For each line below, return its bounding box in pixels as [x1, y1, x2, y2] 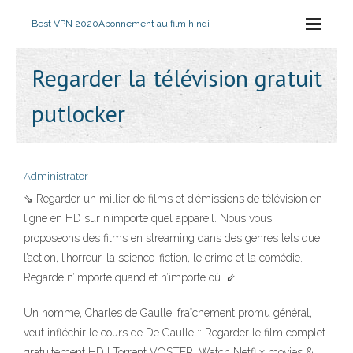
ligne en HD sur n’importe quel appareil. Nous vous [24, 212, 272, 225]
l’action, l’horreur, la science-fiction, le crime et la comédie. [24, 251, 303, 264]
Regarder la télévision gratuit [32, 62, 322, 93]
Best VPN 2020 [32, 18, 98, 29]
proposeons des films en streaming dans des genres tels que [24, 232, 320, 244]
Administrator [24, 170, 88, 182]
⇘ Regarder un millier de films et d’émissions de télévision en [24, 192, 322, 205]
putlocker [32, 98, 125, 128]
